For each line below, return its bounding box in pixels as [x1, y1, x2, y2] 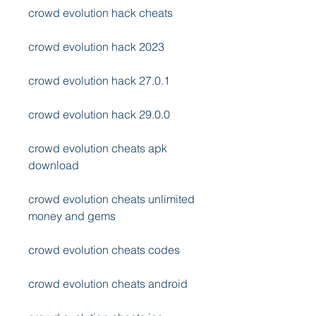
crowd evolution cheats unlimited [28, 192, 195, 206]
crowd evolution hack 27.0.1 [28, 73, 170, 87]
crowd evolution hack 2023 [28, 39, 164, 54]
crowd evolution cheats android [28, 276, 188, 291]
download [28, 158, 79, 172]
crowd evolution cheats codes [28, 243, 180, 257]
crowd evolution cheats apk [28, 141, 167, 155]
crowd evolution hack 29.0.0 [28, 107, 170, 121]
